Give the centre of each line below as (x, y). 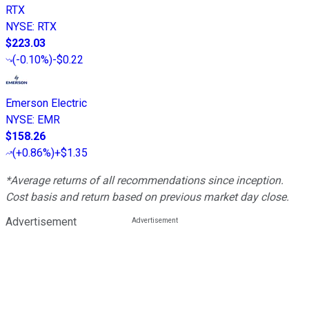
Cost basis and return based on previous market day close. (147, 197)
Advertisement (41, 221)
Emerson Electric (46, 103)
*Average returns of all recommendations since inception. (144, 180)
